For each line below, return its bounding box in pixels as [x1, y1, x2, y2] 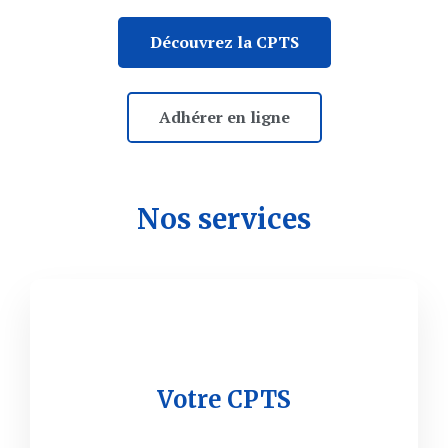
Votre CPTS [157, 384, 291, 414]
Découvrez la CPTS [149, 31, 299, 54]
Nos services [137, 202, 311, 238]
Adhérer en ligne [158, 106, 290, 129]
